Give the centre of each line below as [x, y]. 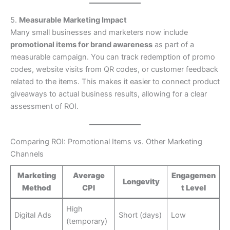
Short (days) [140, 215]
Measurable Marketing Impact [73, 20]
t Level [193, 188]
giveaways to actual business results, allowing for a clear [109, 94]
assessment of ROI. [44, 106]
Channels [27, 154]
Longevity [141, 182]
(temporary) [87, 222]
